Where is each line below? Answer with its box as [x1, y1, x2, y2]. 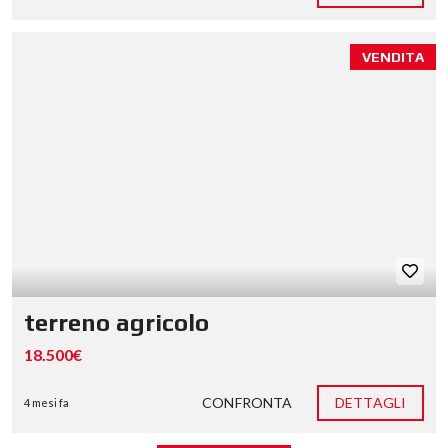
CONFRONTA [202, 394, 293, 411]
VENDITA [362, 49, 424, 65]
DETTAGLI [335, 394, 406, 411]
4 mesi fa [24, 396, 69, 409]
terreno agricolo [24, 309, 209, 336]
